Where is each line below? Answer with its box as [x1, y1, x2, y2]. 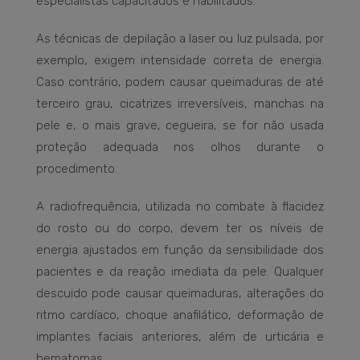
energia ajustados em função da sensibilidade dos [36, 243, 324, 258]
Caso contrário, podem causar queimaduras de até [36, 75, 324, 90]
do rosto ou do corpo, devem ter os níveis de [36, 221, 324, 236]
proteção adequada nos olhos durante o [36, 140, 324, 155]
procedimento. [36, 162, 117, 177]
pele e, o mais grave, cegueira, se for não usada [36, 118, 324, 133]
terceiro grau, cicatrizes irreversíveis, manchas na [36, 96, 324, 112]
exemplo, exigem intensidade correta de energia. [36, 53, 324, 68]
